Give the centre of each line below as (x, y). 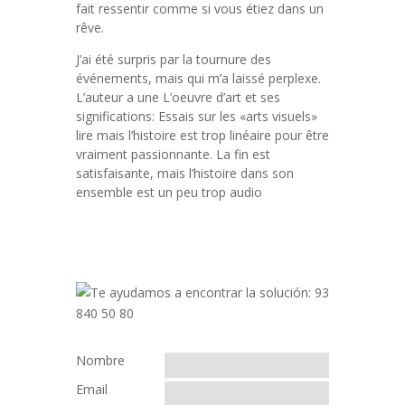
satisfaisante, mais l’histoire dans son (185, 173)
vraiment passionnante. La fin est (173, 154)
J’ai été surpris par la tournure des (174, 59)
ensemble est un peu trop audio (169, 192)
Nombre (100, 360)
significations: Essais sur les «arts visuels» (197, 116)
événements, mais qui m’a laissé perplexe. (198, 78)
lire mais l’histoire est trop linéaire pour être (202, 135)
